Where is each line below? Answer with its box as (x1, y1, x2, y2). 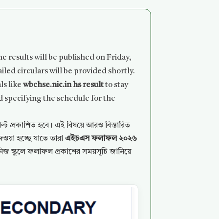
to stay (104, 81, 129, 89)
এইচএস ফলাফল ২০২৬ (65, 135, 137, 143)
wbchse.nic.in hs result (23, 81, 104, 89)
